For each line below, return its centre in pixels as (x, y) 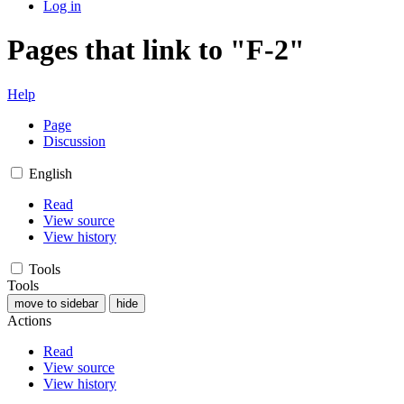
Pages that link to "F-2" (156, 50)
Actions (29, 320)
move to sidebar (56, 303)
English (50, 173)
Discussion (74, 141)
